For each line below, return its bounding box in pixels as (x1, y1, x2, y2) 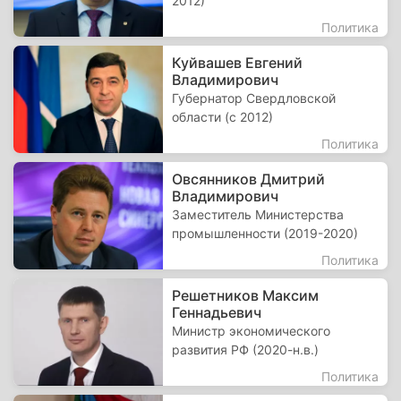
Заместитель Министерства (172, 207, 345, 222)
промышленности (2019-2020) (172, 226, 359, 241)
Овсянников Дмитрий (172, 170, 326, 188)
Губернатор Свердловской (172, 90, 337, 106)
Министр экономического (172, 323, 331, 338)
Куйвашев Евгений (172, 54, 303, 72)
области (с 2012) (172, 109, 274, 124)
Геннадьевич (172, 303, 262, 321)
